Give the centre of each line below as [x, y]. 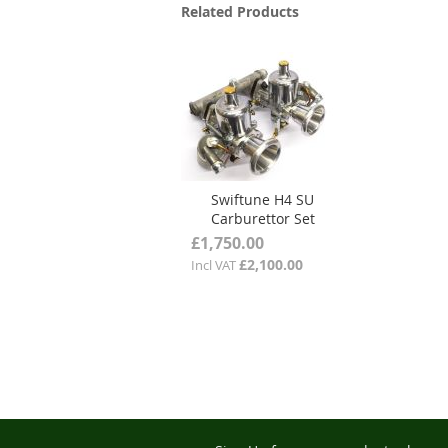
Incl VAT [214, 265]
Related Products [239, 11]
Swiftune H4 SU [262, 199]
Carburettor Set [262, 218]
